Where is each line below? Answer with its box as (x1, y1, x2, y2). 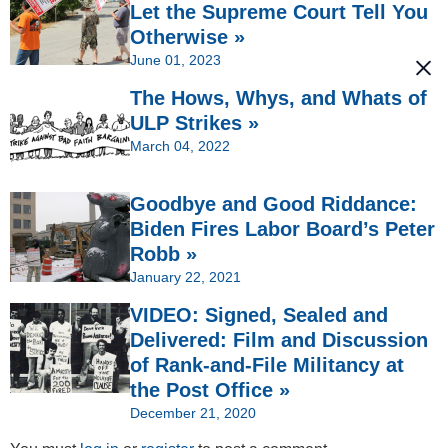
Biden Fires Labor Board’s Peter (130, 218, 435, 241)
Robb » (130, 243, 197, 266)
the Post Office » (130, 379, 290, 402)
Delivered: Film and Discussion (130, 329, 428, 352)
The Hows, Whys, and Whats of (130, 87, 427, 110)
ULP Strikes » (130, 112, 259, 135)
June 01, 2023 (130, 52, 221, 69)
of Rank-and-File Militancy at (130, 354, 404, 377)
